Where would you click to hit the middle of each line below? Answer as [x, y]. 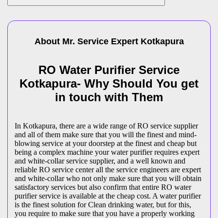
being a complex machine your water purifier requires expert [107, 152]
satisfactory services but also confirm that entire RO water [103, 187]
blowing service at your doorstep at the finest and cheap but [106, 143]
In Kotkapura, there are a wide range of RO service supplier [106, 126]
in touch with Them [109, 97]
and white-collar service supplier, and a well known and [100, 161]
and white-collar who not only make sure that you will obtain [108, 178]
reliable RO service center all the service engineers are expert [108, 169]
